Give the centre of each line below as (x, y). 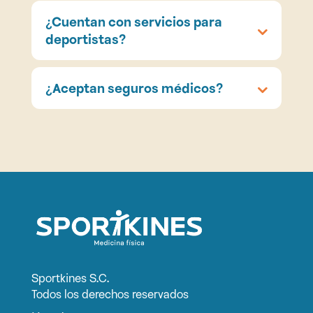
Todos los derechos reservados (110, 295)
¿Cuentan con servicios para (133, 23)
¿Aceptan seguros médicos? (134, 90)
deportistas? (85, 41)
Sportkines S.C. (71, 279)
